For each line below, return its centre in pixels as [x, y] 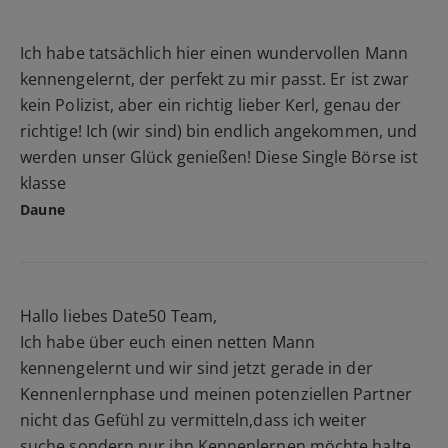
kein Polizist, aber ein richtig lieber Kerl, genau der [211, 104]
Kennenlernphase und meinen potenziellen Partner [216, 393]
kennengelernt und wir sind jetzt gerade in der [196, 367]
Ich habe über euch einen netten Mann [167, 341]
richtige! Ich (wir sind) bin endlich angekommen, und [219, 130]
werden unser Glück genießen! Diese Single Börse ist [219, 156]
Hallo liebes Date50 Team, [118, 315]
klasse [43, 182]
